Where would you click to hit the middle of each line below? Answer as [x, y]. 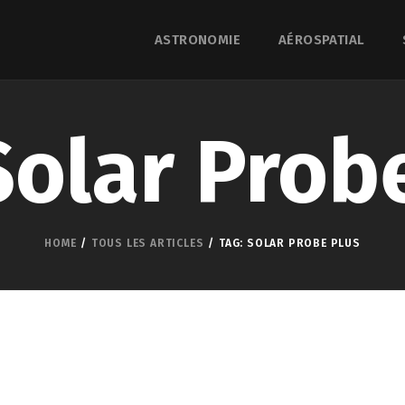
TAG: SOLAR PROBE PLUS [289, 243]
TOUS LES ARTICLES [147, 243]
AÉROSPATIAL [321, 39]
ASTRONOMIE [197, 39]
